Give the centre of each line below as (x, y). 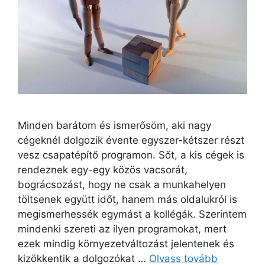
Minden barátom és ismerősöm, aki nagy (114, 125)
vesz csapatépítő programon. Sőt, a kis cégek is (131, 155)
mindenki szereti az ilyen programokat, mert (122, 229)
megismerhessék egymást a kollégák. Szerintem (132, 214)
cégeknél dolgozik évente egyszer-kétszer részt (131, 140)
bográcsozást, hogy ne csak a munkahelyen (122, 185)
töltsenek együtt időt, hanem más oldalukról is (127, 199)
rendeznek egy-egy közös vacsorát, (103, 170)
